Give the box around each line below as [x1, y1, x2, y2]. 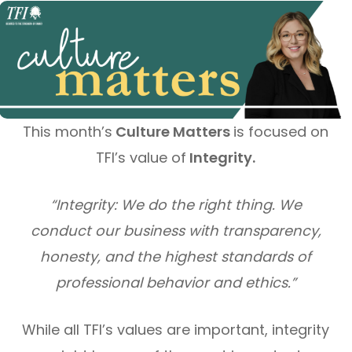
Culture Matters [112, 121, 234, 141]
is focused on [233, 121, 329, 141]
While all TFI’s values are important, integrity [22, 319, 330, 339]
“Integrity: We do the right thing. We [49, 194, 302, 214]
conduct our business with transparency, [30, 220, 321, 240]
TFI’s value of [96, 147, 187, 167]
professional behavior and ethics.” [55, 272, 296, 292]
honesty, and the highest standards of [40, 246, 312, 266]
